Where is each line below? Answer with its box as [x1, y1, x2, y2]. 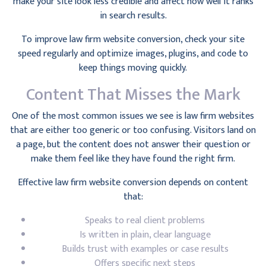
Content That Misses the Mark [26, 81, 240, 109]
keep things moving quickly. [79, 60, 187, 76]
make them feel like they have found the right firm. [31, 151, 235, 167]
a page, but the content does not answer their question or [15, 137, 251, 153]
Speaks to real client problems [85, 213, 205, 229]
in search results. [99, 8, 167, 24]
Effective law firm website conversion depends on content [18, 175, 248, 191]
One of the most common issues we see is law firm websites [12, 108, 254, 124]
